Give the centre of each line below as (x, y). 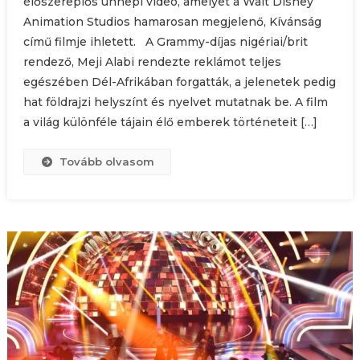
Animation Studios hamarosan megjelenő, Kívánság (172, 22)
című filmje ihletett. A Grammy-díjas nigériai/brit (165, 42)
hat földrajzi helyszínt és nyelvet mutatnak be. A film (175, 102)
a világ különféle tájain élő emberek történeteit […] (170, 123)
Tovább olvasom (107, 162)
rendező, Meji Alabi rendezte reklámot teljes (152, 62)
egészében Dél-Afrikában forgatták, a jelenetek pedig (179, 82)
